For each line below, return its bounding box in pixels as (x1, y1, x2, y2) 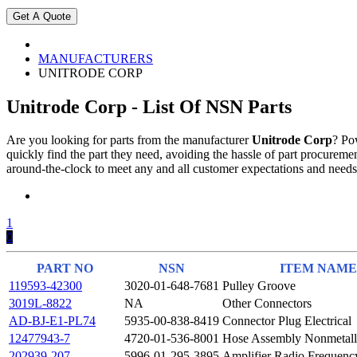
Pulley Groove (222, 279, 296, 293)
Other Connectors (222, 296, 312, 311)
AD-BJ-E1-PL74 (9, 314, 96, 328)
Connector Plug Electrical (222, 314, 351, 328)
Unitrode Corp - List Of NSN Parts (6, 96, 292, 117)
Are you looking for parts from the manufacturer (6, 133, 252, 147)
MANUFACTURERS (38, 51, 153, 65)
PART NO (37, 261, 93, 276)
